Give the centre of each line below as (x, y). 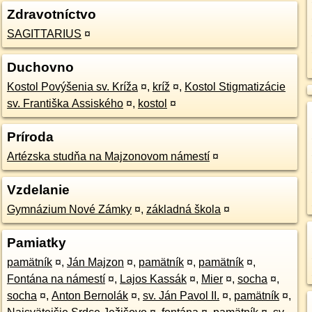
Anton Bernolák (89, 296)
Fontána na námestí (56, 279)
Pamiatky (36, 243)
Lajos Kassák (153, 279)
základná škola (183, 209)
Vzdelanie (38, 190)
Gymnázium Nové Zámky (69, 209)
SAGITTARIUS (44, 34)
